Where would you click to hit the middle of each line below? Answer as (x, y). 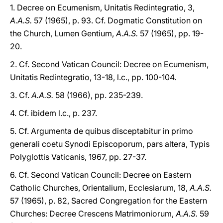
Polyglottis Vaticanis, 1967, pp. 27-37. (78, 157)
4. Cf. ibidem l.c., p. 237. (54, 113)
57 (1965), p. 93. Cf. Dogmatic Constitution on (117, 20)
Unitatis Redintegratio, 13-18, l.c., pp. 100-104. (93, 77)
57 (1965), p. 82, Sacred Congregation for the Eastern (109, 201)
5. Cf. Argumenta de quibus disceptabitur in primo (102, 131)
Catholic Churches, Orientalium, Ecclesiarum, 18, (100, 188)
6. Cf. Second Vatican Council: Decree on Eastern (101, 175)
